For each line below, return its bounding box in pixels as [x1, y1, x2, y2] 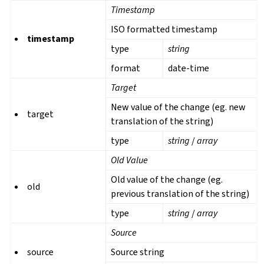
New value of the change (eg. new [111, 101, 246, 114]
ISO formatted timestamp [111, 23, 218, 36]
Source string [111, 246, 165, 259]
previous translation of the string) [111, 187, 250, 200]
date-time [168, 62, 210, 75]
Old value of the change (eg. [111, 173, 223, 186]
